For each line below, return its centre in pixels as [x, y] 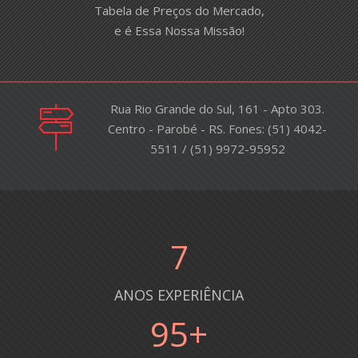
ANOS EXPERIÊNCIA [179, 295]
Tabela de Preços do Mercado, [179, 11]
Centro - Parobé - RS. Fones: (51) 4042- [217, 129]
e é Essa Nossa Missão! [179, 31]
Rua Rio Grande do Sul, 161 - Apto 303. [217, 109]
